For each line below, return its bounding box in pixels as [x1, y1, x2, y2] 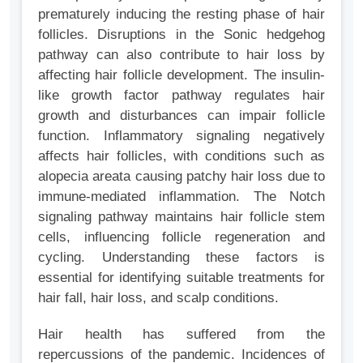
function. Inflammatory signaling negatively [38, 127, 325, 143]
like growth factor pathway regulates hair [38, 87, 325, 103]
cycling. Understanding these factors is [38, 249, 325, 265]
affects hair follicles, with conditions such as [38, 147, 325, 164]
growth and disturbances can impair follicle [38, 107, 325, 123]
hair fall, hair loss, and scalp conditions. [38, 289, 279, 305]
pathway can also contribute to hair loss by [38, 46, 325, 62]
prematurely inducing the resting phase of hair [38, 6, 325, 22]
